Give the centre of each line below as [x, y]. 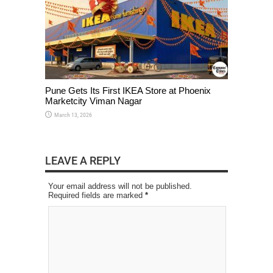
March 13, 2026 [73, 115]
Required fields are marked [97, 195]
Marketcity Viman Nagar [94, 101]
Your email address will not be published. [120, 186]
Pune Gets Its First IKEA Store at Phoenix [128, 90]
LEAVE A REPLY [83, 160]
